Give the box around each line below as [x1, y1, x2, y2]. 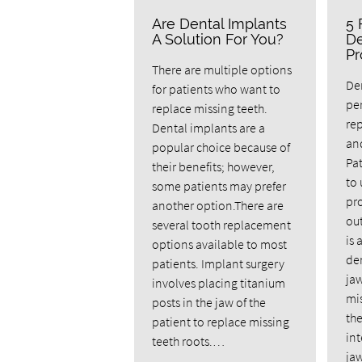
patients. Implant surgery [152, 255, 285, 272]
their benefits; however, [152, 158, 276, 175]
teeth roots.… [152, 333, 225, 350]
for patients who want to [152, 81, 281, 98]
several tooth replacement [152, 217, 292, 234]
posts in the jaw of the [152, 294, 267, 311]
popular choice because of [152, 139, 291, 156]
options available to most [152, 236, 288, 253]
